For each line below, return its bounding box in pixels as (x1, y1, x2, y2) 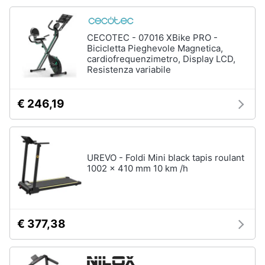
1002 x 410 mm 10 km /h (87, 163, 188, 174)
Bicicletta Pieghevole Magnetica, (87, 43, 223, 54)
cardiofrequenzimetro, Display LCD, (87, 53, 235, 64)
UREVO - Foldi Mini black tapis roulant (87, 152, 244, 163)
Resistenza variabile (87, 64, 171, 75)
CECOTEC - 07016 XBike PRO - (87, 32, 218, 43)
